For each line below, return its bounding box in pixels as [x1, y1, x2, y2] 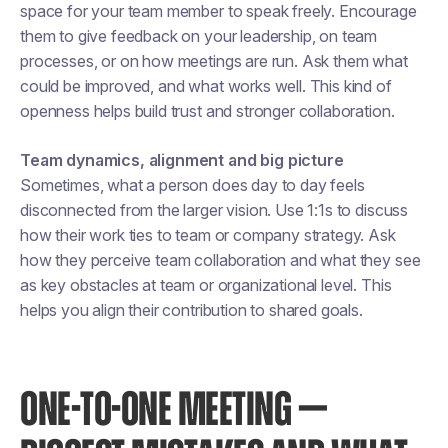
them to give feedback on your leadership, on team [20, 26, 378, 46]
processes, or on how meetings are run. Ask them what [20, 51, 408, 71]
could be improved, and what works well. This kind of [20, 76, 392, 96]
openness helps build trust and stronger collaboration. [20, 101, 395, 121]
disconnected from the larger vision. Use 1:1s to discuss [20, 200, 409, 220]
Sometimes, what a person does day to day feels [20, 175, 365, 195]
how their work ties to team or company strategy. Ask [20, 225, 396, 245]
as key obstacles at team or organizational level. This [20, 275, 392, 295]
